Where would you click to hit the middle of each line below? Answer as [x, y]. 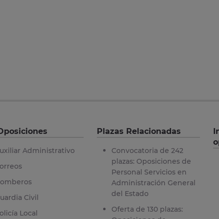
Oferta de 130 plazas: [147, 209]
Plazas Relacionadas [139, 131]
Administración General [153, 183]
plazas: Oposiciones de [151, 161]
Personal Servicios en [149, 172]
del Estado [130, 193]
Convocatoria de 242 [147, 150]
